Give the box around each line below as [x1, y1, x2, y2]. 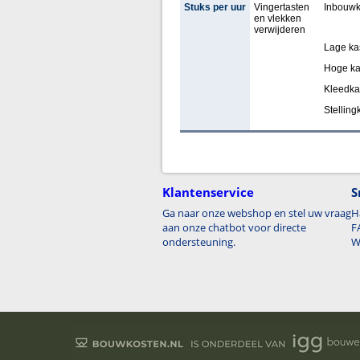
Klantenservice [162, 184, 254, 200]
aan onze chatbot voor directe [162, 220, 306, 235]
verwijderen [253, 24, 305, 35]
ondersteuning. [162, 235, 235, 249]
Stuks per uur [183, 2, 246, 13]
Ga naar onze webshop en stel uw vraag [162, 206, 351, 220]
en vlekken [253, 13, 301, 24]
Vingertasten [253, 2, 309, 13]
